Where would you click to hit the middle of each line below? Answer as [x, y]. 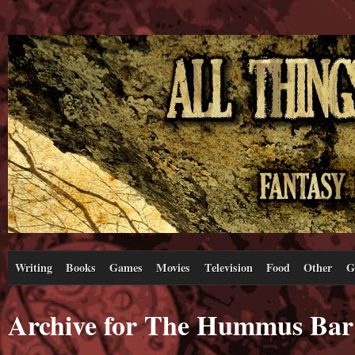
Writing [33, 267]
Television [228, 267]
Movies [174, 267]
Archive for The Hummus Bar [181, 324]
